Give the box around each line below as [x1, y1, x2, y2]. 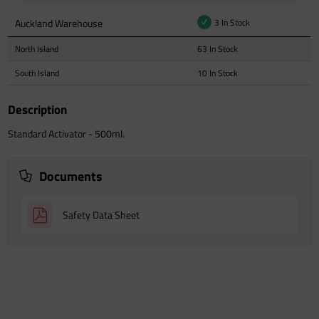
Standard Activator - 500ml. [8, 125, 125, 141]
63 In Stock [197, 41, 239, 56]
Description [8, 100, 68, 119]
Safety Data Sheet [63, 206, 140, 222]
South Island [15, 66, 60, 80]
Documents [39, 166, 103, 186]
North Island [15, 41, 59, 56]
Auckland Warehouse [15, 15, 103, 31]
